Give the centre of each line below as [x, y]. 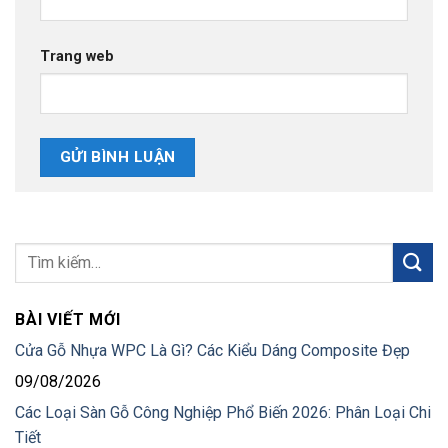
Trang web [77, 56]
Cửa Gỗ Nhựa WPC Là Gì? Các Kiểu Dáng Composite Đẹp [212, 350]
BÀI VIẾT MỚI [68, 319]
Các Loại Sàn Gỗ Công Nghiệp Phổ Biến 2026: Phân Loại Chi [223, 412]
